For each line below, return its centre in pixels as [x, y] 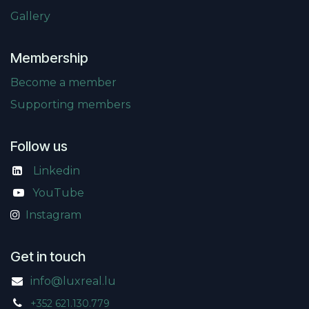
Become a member [63, 83]
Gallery [30, 17]
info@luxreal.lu [73, 281]
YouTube [58, 193]
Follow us [39, 147]
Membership [49, 58]
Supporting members [70, 105]
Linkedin [56, 171]
